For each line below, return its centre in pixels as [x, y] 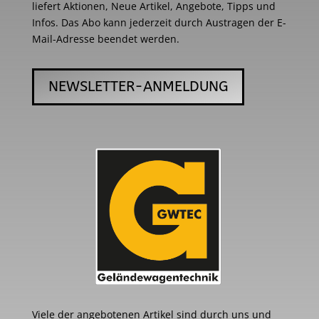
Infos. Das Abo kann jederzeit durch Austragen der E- [159, 22]
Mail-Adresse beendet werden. [105, 38]
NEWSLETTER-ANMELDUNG [138, 86]
